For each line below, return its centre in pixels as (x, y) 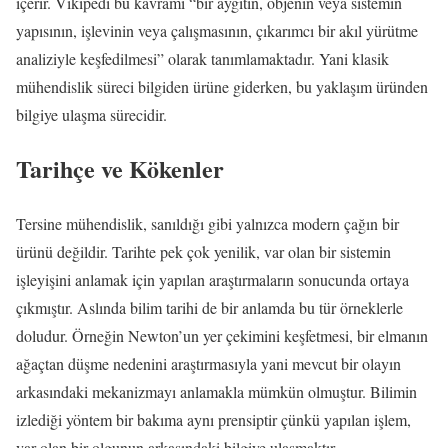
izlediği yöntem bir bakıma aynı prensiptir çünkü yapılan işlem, (213, 420)
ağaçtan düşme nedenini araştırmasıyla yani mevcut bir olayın (208, 364)
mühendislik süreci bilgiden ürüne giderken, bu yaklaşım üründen (222, 86)
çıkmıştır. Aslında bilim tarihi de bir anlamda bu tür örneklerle (209, 308)
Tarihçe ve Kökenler (120, 169)
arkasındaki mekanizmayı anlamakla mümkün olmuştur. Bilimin (216, 392)
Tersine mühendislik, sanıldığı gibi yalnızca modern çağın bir (207, 224)
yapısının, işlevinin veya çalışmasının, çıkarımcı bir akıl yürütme (217, 30)
